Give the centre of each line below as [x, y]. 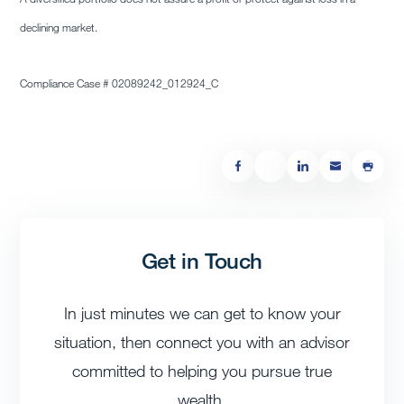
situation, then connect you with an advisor [202, 342]
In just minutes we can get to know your [202, 313]
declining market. [59, 28]
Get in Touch [202, 261]
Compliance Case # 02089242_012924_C [119, 83]
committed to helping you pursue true [202, 371]
